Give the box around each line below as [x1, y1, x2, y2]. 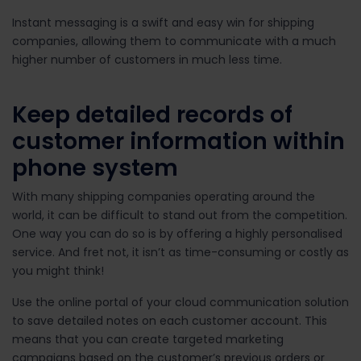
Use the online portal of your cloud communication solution [12, 293, 349, 310]
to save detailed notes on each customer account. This [12, 312, 327, 329]
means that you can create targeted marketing [12, 330, 284, 347]
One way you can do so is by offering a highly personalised [12, 225, 342, 242]
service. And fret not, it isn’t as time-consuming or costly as [12, 243, 349, 260]
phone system [12, 151, 178, 184]
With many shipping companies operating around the [12, 188, 315, 205]
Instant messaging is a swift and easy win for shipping [12, 14, 314, 31]
